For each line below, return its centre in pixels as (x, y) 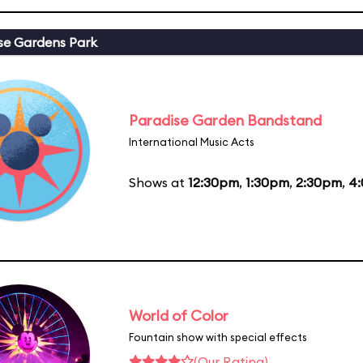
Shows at (158, 182)
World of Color (179, 315)
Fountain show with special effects (218, 337)
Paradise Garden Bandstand (225, 120)
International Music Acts (192, 141)
